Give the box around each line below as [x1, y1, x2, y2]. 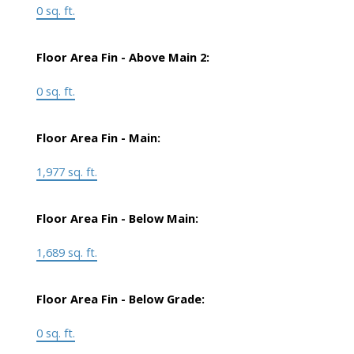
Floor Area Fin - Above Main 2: [36, 49, 209, 66]
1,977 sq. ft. [36, 164, 97, 180]
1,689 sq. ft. [36, 244, 97, 261]
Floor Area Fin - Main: [36, 130, 160, 146]
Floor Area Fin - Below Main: [36, 210, 198, 227]
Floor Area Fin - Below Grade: [36, 291, 205, 307]
